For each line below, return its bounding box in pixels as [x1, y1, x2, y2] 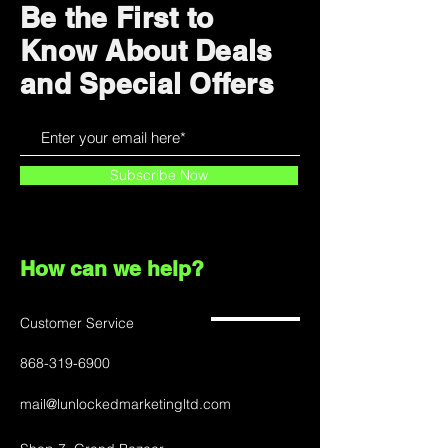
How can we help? [20, 256, 204, 282]
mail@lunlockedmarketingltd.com [20, 395, 231, 414]
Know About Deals [20, 34, 273, 68]
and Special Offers [20, 67, 275, 101]
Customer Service [20, 314, 134, 333]
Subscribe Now [110, 166, 208, 185]
